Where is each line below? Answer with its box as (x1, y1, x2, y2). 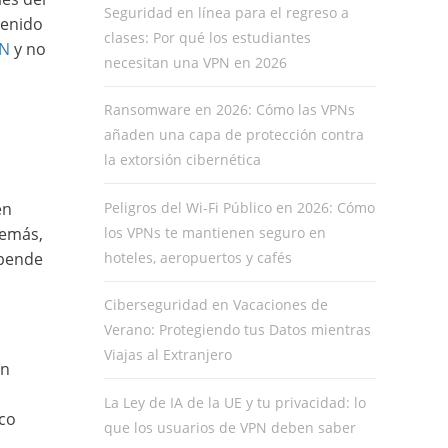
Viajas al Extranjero (103, 345, 232, 365)
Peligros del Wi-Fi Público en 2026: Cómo (103, 197, 375, 217)
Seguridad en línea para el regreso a (103, 3, 349, 22)
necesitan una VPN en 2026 (103, 53, 287, 72)
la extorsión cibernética (103, 150, 261, 170)
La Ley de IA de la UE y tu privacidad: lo (103, 392, 366, 412)
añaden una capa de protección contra (103, 125, 364, 145)
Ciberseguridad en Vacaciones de (103, 295, 328, 315)
